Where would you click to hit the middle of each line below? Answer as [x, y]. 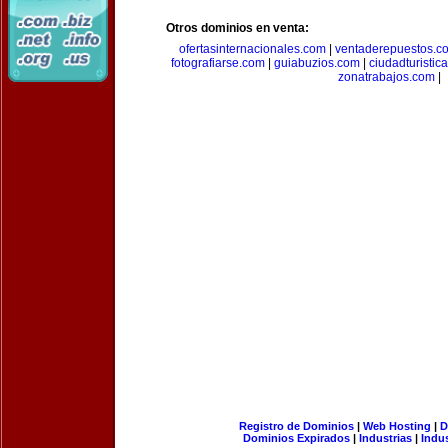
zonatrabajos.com [386, 77]
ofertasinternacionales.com [252, 49]
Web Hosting [396, 426]
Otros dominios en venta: [237, 28]
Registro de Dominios [296, 426]
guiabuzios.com [317, 63]
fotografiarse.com [218, 63]
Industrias [385, 438]
